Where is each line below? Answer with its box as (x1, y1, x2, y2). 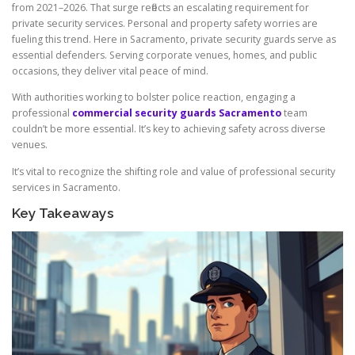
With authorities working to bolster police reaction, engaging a (12, 90, 296, 105)
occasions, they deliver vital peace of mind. (12, 64, 208, 78)
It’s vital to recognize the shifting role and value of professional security (12, 164, 335, 178)
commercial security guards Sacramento (72, 106, 281, 120)
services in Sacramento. (12, 180, 120, 194)
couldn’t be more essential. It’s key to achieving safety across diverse (12, 122, 326, 136)
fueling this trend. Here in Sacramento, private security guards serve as (12, 32, 336, 47)
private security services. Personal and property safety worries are (12, 17, 318, 31)
